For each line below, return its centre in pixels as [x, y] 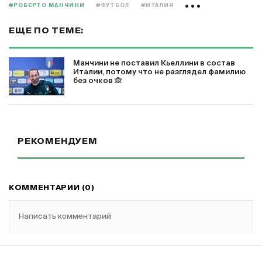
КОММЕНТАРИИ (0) [52, 188]
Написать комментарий [65, 217]
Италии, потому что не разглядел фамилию [159, 72]
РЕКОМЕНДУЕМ [58, 141]
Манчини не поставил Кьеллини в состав [154, 63]
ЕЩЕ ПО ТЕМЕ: [46, 31]
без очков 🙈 [98, 81]
